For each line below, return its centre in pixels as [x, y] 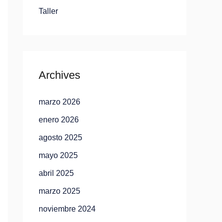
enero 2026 [59, 120]
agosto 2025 [60, 138]
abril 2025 [56, 173]
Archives [59, 75]
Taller [48, 11]
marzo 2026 [59, 102]
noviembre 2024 [67, 209]
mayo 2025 [58, 155]
